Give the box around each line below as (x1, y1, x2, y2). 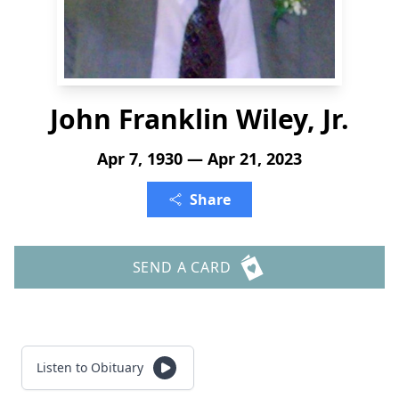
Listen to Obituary (37, 359, 143, 376)
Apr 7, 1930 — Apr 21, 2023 (97, 148, 302, 169)
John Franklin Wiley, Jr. (50, 101, 349, 137)
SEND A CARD (132, 257, 232, 277)
